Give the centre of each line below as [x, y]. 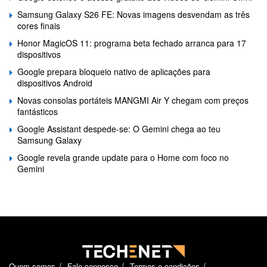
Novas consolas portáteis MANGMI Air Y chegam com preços [133, 100]
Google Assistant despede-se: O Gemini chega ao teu [119, 129]
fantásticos [38, 111]
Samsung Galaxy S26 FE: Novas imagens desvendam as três [133, 14]
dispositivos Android [55, 83]
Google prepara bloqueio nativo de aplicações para [114, 72]
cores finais [39, 26]
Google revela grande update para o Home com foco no [123, 157]
